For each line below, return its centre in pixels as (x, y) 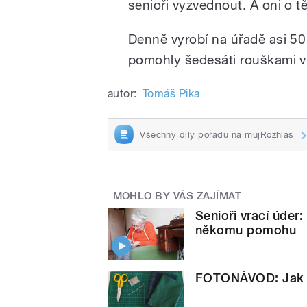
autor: (122, 93)
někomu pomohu (246, 230)
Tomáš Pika (171, 93)
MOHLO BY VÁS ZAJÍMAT (177, 196)
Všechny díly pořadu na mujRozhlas (217, 134)
